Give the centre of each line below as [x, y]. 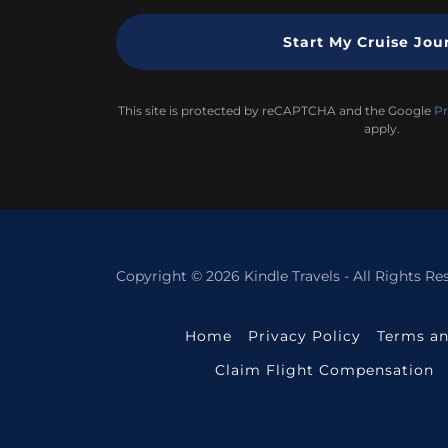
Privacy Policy [304, 336]
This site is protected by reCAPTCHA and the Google [276, 110]
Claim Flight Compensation [324, 370]
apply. [382, 128]
